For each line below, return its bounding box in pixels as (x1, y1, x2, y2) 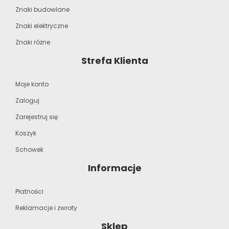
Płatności (15, 187, 43, 196)
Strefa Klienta (81, 54, 148, 67)
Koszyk (15, 129, 36, 138)
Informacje (87, 162, 142, 175)
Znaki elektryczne (15, 21, 68, 31)
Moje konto (15, 80, 49, 89)
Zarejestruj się (15, 112, 58, 122)
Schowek (15, 145, 43, 154)
